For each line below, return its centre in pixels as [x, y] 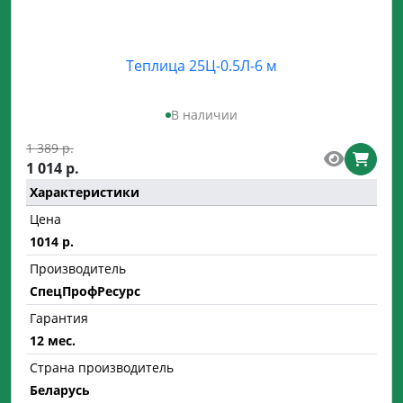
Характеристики [85, 192]
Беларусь [60, 390]
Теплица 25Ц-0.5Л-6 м [201, 66]
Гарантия [59, 318]
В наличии [204, 115]
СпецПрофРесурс [85, 291]
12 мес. [53, 340]
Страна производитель [102, 367]
